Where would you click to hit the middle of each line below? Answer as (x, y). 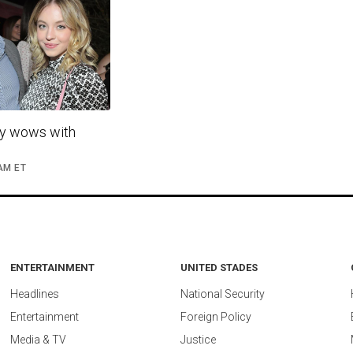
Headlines (35, 294)
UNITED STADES (219, 268)
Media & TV (38, 340)
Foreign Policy (216, 317)
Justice (198, 340)
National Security (223, 294)
